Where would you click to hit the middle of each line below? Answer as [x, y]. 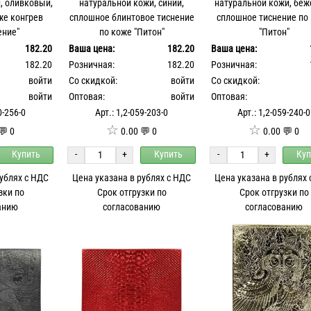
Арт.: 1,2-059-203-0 [132, 112]
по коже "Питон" [132, 32]
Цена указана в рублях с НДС [132, 178]
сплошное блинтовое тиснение [132, 17]
